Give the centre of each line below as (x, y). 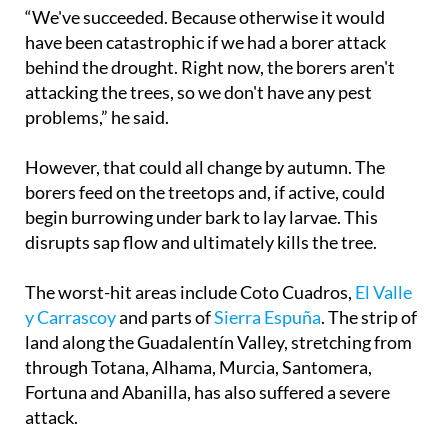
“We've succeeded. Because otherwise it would (205, 17)
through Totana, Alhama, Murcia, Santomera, (198, 367)
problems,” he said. (97, 117)
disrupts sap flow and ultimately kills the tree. (201, 242)
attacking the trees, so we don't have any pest (198, 92)
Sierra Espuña (267, 317)
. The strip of (369, 317)
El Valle (383, 292)
